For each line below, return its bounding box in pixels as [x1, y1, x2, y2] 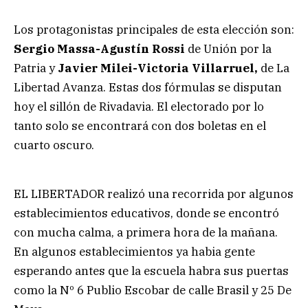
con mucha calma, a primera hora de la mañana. [14, 224, 278, 240]
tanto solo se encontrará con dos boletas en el [14, 118, 266, 133]
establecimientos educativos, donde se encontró [14, 205, 279, 221]
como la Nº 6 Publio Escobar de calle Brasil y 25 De [14, 282, 291, 298]
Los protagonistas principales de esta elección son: [14, 21, 294, 37]
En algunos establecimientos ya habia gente [14, 243, 255, 259]
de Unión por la [188, 41, 272, 56]
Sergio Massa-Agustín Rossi [14, 41, 188, 56]
